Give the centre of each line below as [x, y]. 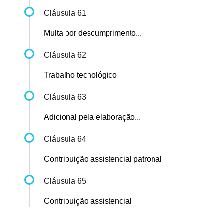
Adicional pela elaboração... [92, 117]
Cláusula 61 [65, 13]
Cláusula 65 [65, 181]
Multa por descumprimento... [93, 33]
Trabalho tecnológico [80, 75]
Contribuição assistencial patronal [103, 159]
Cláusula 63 [65, 97]
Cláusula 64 [65, 139]
